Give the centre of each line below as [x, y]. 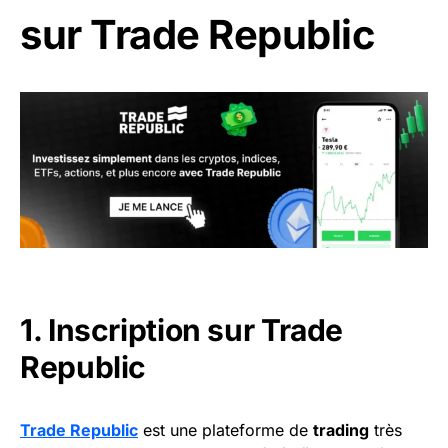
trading [341, 430]
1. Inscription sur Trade [181, 330]
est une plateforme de [225, 430]
